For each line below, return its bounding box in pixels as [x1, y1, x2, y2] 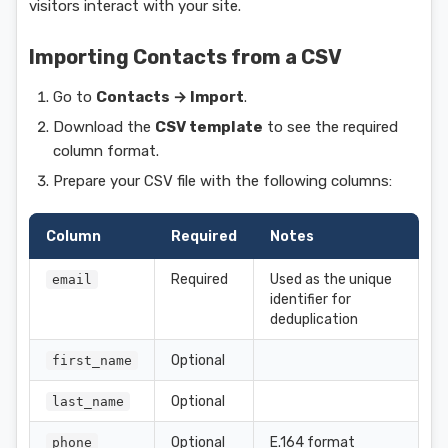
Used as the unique [270, 271, 392, 287]
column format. [53, 142, 159, 160]
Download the [53, 118, 155, 136]
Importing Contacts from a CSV [29, 45, 342, 69]
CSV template [155, 118, 263, 136]
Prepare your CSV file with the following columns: [53, 172, 392, 190]
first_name [52, 353, 132, 368]
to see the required [263, 118, 398, 136]
